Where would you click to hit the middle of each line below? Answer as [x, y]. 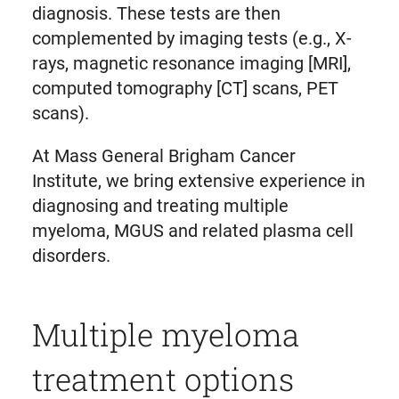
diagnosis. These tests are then [156, 14]
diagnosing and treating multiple [160, 206]
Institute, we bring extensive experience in [198, 181]
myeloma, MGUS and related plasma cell [192, 231]
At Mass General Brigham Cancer [163, 156]
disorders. [71, 256]
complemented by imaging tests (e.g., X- [191, 39]
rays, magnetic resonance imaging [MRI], [191, 64]
